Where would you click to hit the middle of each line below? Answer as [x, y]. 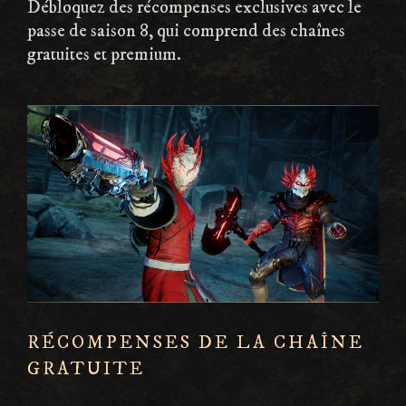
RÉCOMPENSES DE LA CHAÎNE [196, 343]
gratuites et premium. [104, 55]
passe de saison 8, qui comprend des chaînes [186, 32]
